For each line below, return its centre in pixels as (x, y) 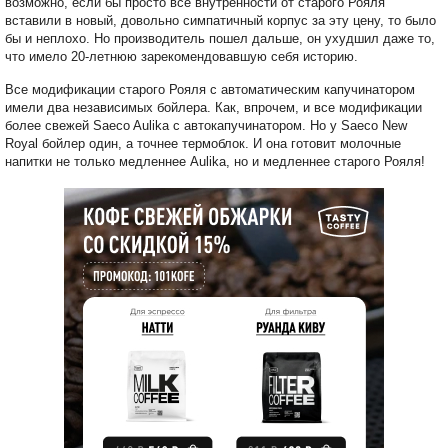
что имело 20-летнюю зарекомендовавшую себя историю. (181, 57)
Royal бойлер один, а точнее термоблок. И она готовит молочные (203, 144)
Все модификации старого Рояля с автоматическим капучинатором (210, 90)
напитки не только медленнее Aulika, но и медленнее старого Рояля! (215, 162)
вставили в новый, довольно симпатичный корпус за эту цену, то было (220, 21)
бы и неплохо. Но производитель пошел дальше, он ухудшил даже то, (220, 39)
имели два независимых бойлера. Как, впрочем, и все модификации (213, 108)
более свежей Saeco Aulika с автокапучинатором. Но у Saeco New (206, 126)
